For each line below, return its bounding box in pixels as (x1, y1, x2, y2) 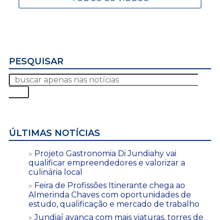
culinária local (28, 167, 82, 177)
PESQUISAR (9, 56, 63, 67)
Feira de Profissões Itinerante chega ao (34, 181, 185, 191)
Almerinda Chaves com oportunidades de (28, 190, 191, 200)
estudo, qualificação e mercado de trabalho (28, 199, 199, 209)
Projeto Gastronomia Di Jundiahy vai (34, 149, 176, 159)
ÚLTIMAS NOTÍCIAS (9, 128, 100, 139)
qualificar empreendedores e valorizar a (28, 158, 185, 168)
